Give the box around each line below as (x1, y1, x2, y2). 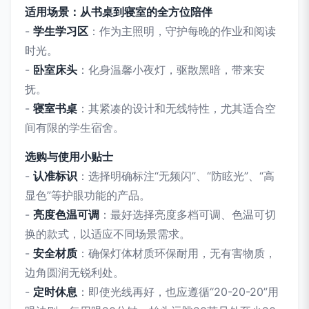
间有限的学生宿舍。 (25, 121, 124, 134)
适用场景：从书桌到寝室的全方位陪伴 (25, 5, 212, 19)
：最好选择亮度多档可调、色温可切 (99, 208, 276, 221)
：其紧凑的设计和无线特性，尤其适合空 (77, 101, 276, 115)
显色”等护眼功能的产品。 (25, 188, 150, 202)
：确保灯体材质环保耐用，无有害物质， (77, 246, 276, 260)
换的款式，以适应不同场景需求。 (25, 227, 190, 241)
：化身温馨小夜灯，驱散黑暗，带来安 (77, 63, 265, 77)
